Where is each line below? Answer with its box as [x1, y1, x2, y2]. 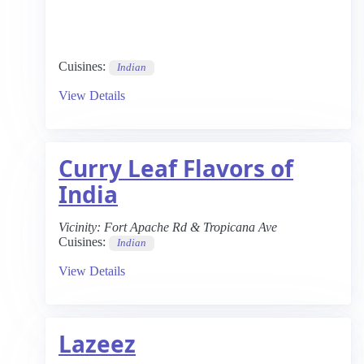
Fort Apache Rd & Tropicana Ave [104, 220, 277, 234]
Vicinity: [58, 220, 101, 234]
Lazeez [58, 328, 136, 359]
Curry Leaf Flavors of [58, 153, 293, 184]
